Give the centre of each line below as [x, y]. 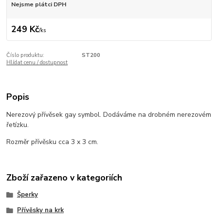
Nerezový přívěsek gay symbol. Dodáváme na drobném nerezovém [109, 114]
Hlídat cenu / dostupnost [37, 62]
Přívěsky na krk [40, 210]
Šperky [27, 195]
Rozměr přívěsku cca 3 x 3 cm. [54, 142]
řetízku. [19, 125]
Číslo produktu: [26, 55]
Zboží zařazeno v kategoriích [64, 178]
